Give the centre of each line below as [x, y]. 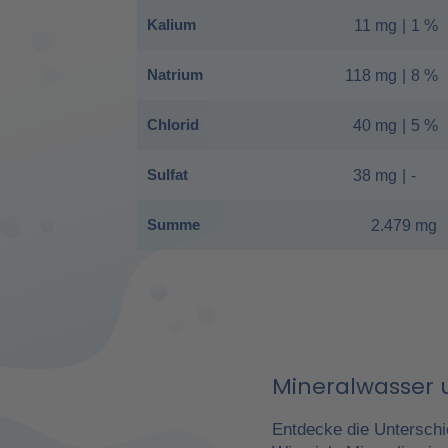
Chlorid [173, 125]
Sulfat [167, 175]
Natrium [175, 75]
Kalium [171, 25]
